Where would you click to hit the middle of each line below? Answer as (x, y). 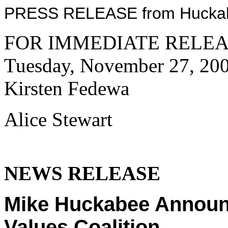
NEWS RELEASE (82, 173)
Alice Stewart (58, 119)
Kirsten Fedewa (67, 88)
